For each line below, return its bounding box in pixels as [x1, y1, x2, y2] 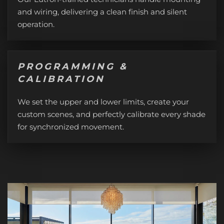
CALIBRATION [17, 73, 105, 84]
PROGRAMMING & [17, 61, 128, 72]
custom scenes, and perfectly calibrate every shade [17, 109, 205, 119]
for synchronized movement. [17, 122, 124, 131]
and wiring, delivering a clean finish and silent [17, 7, 187, 16]
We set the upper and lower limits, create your [17, 97, 189, 106]
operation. [17, 19, 54, 29]
